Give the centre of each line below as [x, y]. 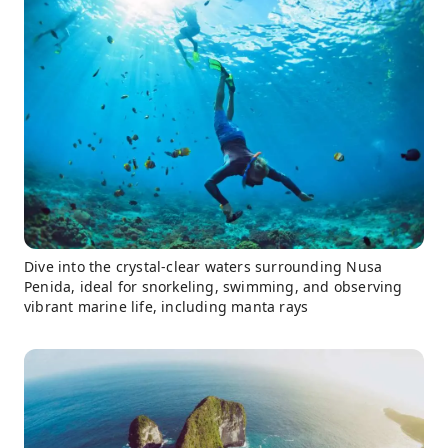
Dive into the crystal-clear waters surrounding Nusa [203, 267]
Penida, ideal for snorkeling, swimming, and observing [213, 287]
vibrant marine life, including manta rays [166, 307]
